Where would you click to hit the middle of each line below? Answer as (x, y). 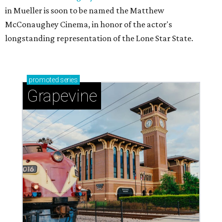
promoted (44, 80)
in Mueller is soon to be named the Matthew (84, 10)
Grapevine (62, 96)
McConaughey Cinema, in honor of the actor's (88, 24)
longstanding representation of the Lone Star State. (99, 38)
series (68, 80)
